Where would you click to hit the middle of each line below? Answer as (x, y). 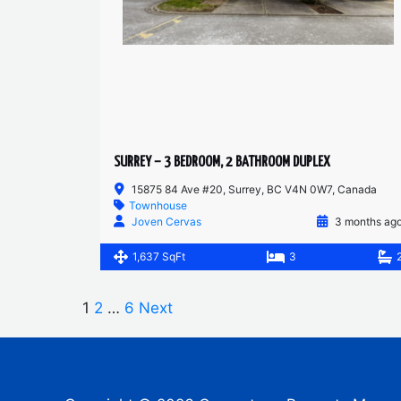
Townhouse (158, 205)
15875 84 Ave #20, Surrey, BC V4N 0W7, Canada (254, 189)
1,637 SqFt (159, 256)
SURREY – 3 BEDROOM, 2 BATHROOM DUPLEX (222, 162)
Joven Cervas (166, 222)
